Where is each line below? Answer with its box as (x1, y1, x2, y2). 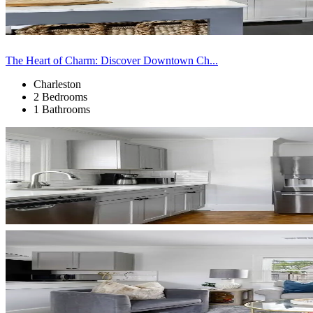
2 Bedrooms (34, 90, 87, 103)
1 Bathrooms (34, 103, 90, 115)
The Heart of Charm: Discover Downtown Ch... (6, 54, 218, 66)
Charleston (34, 78, 81, 90)
